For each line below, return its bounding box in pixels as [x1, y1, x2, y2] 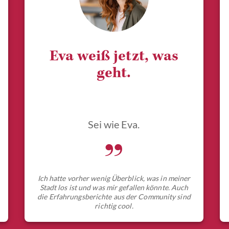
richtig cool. [95, 201, 133, 211]
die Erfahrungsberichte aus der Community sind [37, 192, 191, 201]
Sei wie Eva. [88, 118, 140, 131]
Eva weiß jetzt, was [49, 50, 179, 65]
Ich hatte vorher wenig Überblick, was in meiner [37, 174, 191, 183]
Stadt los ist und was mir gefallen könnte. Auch [39, 183, 189, 192]
